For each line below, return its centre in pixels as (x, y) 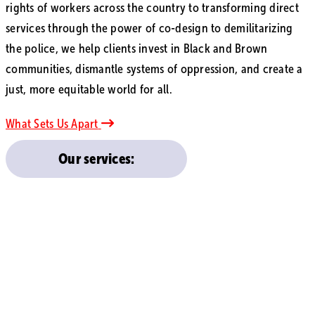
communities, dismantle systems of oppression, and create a (154, 69)
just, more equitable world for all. (89, 89)
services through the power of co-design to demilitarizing (149, 28)
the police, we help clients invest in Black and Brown (137, 48)
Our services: (97, 159)
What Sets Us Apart (52, 124)
